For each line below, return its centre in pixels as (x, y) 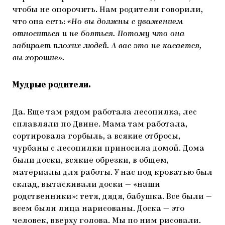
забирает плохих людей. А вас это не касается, (107, 46)
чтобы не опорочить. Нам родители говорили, (108, 10)
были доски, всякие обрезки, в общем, (91, 161)
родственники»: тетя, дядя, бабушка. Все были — (112, 197)
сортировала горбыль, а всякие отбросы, (96, 137)
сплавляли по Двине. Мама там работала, (100, 125)
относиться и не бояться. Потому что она (99, 34)
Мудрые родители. (53, 86)
